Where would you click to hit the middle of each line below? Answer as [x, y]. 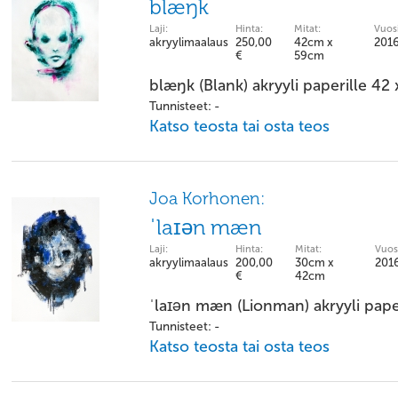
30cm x [314, 263]
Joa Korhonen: [207, 199]
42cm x [314, 42]
